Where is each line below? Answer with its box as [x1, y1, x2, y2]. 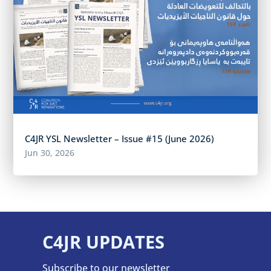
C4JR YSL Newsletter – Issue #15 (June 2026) [25, 132, 215, 145]
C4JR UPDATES [42, 229, 165, 253]
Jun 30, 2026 [25, 146, 75, 158]
